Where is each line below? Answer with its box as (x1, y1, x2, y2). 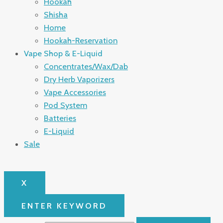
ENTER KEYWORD (21, 201, 107, 211)
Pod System (44, 100, 87, 110)
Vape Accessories (44, 87, 106, 97)
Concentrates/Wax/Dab (44, 61, 128, 71)
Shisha (44, 9, 68, 19)
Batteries (44, 112, 76, 123)
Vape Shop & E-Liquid (24, 48, 103, 58)
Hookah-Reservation (44, 35, 117, 45)
